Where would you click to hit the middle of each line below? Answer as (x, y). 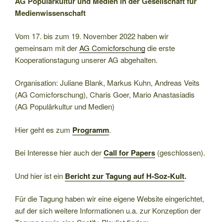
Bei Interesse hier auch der (59, 153)
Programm (91, 130)
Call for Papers (129, 153)
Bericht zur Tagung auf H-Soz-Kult (125, 176)
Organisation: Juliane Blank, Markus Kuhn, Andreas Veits (107, 83)
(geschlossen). (180, 153)
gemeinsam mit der (47, 48)
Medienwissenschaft (50, 13)
